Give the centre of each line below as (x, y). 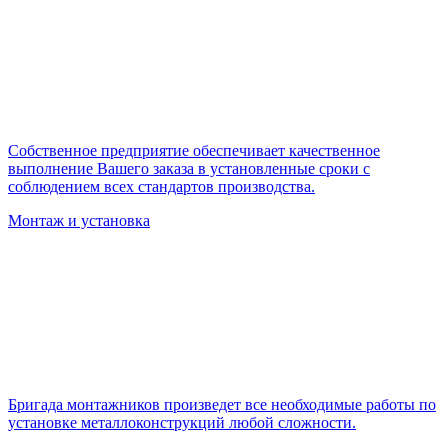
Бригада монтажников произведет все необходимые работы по (222, 405)
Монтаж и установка (79, 221)
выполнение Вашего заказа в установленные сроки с (189, 169)
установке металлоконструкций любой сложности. (182, 423)
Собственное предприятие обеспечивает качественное (194, 151)
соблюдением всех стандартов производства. (161, 187)
